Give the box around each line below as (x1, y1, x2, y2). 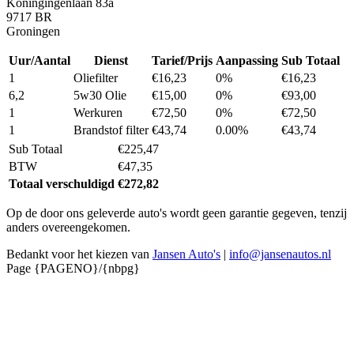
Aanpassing (216, 53, 278, 67)
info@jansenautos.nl (229, 247, 331, 261)
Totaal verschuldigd (9, 176, 115, 190)
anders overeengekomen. (6, 220, 130, 234)
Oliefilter (73, 70, 118, 85)
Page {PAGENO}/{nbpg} (6, 261, 140, 275)
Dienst (94, 53, 128, 67)
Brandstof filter (73, 122, 149, 137)
